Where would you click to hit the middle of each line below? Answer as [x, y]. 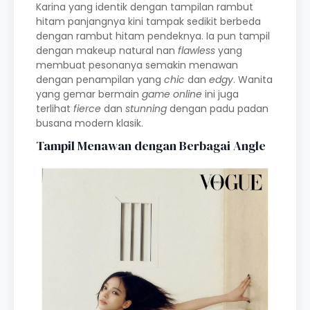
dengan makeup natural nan [107, 51]
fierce [87, 109]
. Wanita [253, 80]
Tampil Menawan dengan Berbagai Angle [151, 146]
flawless [197, 51]
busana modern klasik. [90, 123]
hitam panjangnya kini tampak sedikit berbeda [148, 21]
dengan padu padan [218, 109]
